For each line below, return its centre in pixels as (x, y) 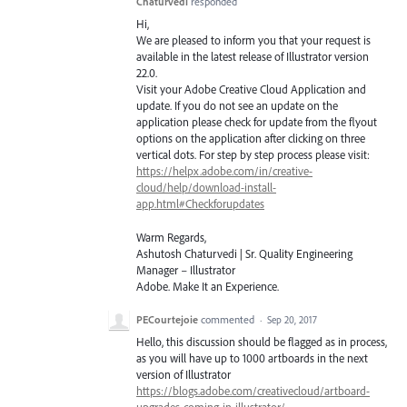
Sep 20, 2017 (292, 319)
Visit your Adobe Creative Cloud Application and (251, 89)
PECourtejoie (167, 319)
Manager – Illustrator (186, 269)
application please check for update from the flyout (257, 122)
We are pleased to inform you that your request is (253, 40)
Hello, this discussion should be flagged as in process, (262, 341)
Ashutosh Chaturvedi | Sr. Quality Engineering (244, 253)
